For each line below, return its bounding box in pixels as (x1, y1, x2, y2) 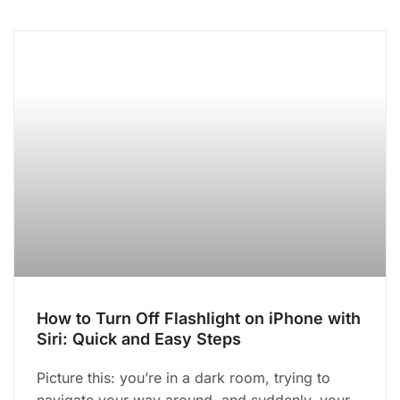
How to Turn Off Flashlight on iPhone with (37, 308, 361, 328)
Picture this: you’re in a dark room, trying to (37, 368, 330, 387)
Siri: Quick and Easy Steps (37, 329, 241, 348)
